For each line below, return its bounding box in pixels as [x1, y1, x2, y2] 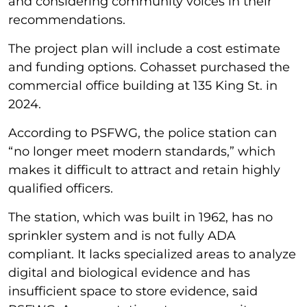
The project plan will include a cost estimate [8, 40, 280, 56]
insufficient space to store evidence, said [8, 283, 258, 299]
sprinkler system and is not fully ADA [8, 228, 236, 243]
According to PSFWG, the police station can [8, 125, 277, 140]
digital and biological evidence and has [8, 265, 250, 280]
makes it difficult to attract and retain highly [8, 162, 280, 177]
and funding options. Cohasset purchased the [8, 59, 290, 75]
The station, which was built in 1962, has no [8, 209, 273, 225]
